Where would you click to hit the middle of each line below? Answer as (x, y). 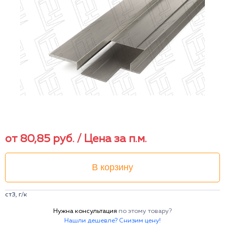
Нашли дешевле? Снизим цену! (113, 220)
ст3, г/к (16, 194)
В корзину (113, 167)
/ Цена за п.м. (112, 139)
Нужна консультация (86, 211)
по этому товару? (145, 211)
